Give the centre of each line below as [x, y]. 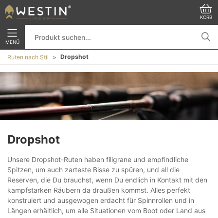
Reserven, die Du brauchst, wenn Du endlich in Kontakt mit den [107, 180]
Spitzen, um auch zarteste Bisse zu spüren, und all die [93, 169]
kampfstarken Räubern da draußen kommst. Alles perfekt [99, 190]
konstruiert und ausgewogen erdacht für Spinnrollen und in [101, 200]
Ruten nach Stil [28, 57]
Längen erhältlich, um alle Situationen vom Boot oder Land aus [106, 210]
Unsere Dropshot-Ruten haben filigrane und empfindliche [98, 159]
